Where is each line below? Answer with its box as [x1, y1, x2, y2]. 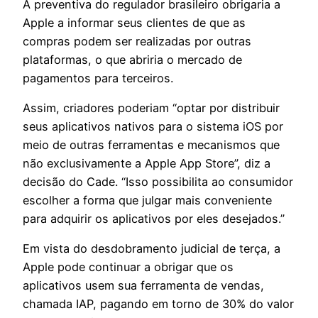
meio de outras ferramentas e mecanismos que [23, 137, 280, 152]
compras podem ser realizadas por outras [23, 33, 251, 48]
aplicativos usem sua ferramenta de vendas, [23, 278, 264, 293]
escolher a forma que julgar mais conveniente [23, 192, 272, 207]
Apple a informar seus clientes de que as [23, 15, 246, 30]
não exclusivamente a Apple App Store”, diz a [23, 155, 270, 170]
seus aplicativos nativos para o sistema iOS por [23, 119, 283, 133]
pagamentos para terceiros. [23, 70, 173, 85]
